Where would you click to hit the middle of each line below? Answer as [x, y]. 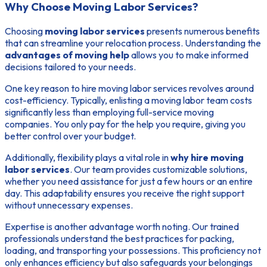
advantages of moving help [67, 55]
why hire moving [207, 158]
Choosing [25, 31]
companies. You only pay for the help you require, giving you [125, 124]
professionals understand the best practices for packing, [119, 239]
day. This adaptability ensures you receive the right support [125, 193]
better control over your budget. [70, 136]
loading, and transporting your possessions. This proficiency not [133, 251]
